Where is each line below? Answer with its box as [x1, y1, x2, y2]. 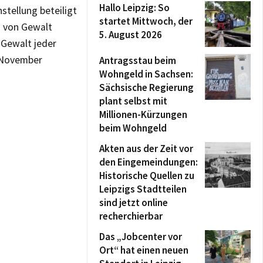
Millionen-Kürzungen [99, 108, 187, 121]
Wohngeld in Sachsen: [99, 68, 193, 80]
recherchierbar [99, 210, 163, 222]
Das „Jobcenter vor [99, 230, 182, 243]
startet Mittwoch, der [99, 15, 193, 28]
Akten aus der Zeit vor [99, 142, 193, 155]
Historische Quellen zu [99, 169, 194, 182]
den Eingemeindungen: [99, 156, 198, 168]
